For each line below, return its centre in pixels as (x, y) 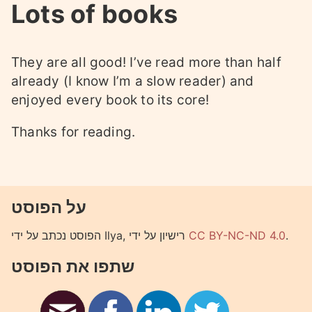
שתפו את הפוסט (73, 266)
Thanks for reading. (73, 132)
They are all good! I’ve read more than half (146, 63)
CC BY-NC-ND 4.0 (237, 236)
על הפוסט (49, 208)
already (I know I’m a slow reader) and (133, 81)
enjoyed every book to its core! (110, 100)
